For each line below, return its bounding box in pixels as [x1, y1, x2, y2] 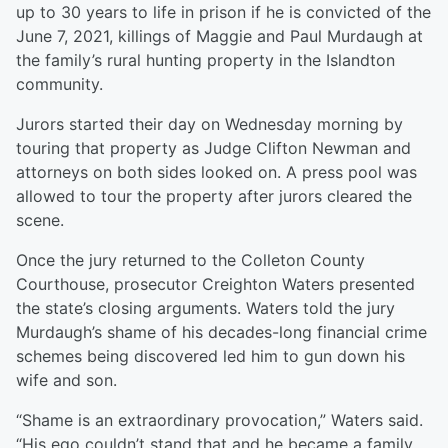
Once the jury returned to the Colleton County [16, 250, 365, 271]
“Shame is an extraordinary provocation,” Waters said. [16, 410, 423, 431]
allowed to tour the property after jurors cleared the [16, 186, 412, 207]
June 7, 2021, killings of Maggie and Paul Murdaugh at [16, 26, 423, 47]
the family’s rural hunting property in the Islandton [16, 50, 395, 71]
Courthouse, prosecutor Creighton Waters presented [16, 274, 415, 295]
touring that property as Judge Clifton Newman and [16, 138, 411, 159]
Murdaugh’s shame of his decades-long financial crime [16, 322, 427, 343]
